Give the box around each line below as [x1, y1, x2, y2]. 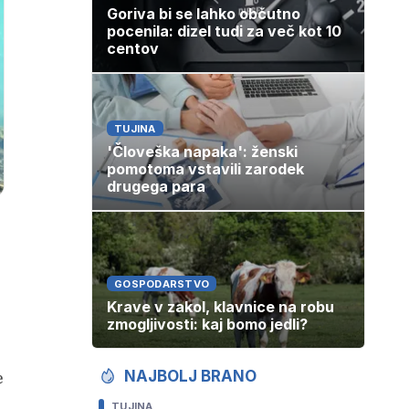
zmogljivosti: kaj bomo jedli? [107, 315, 308, 334]
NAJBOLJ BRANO [124, 367, 257, 386]
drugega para [107, 177, 205, 196]
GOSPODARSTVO [114, 278, 210, 291]
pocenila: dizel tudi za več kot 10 [107, 22, 341, 41]
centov [107, 39, 159, 58]
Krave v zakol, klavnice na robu [107, 298, 334, 317]
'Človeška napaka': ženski [107, 142, 298, 162]
